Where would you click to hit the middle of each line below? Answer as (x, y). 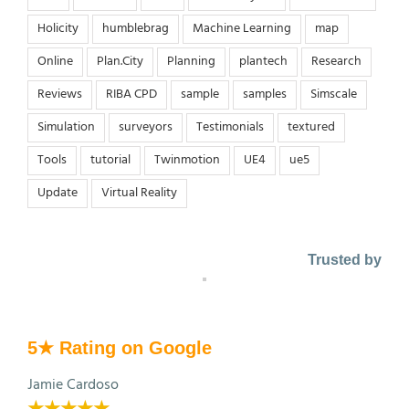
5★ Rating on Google (120, 348)
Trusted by (345, 260)
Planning (191, 62)
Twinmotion (187, 161)
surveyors (146, 128)
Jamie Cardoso (73, 386)
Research (336, 62)
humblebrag (136, 29)
